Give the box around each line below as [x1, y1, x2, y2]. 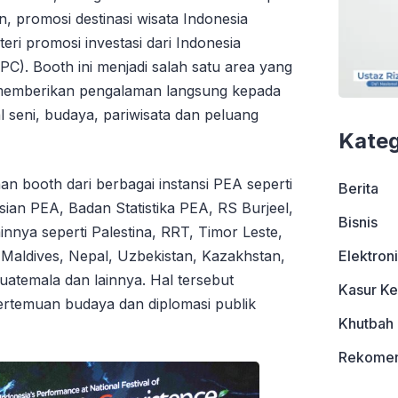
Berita [338, 179, 378, 198]
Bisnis [338, 213, 378, 232]
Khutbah [338, 314, 394, 333]
